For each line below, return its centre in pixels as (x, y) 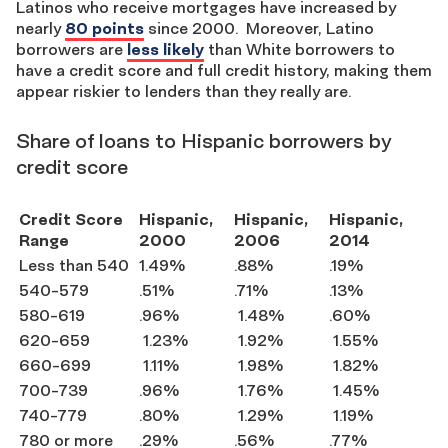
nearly (40, 27)
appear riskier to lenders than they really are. (183, 90)
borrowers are (71, 48)
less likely (165, 48)
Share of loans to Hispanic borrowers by (204, 140)
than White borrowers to (299, 48)
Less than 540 (74, 264)
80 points (104, 27)
